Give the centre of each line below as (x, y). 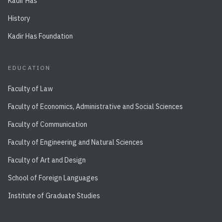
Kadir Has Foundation (40, 36)
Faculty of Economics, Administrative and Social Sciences (95, 107)
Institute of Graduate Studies (54, 196)
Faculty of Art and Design (47, 160)
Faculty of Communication (48, 124)
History (19, 18)
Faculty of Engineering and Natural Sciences (76, 142)
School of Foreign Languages (53, 178)
